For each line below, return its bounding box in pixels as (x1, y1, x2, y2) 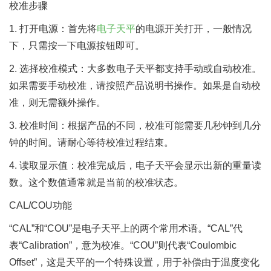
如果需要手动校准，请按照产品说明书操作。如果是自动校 (9, 80, 261, 91)
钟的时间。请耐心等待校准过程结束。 (9, 137, 174, 148)
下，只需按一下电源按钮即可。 (9, 41, 145, 51)
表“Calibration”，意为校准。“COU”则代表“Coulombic (9, 240, 237, 250)
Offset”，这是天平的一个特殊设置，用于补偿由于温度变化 (9, 257, 260, 267)
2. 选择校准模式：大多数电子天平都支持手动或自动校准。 (9, 64, 261, 74)
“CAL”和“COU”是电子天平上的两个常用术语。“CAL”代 (9, 223, 243, 233)
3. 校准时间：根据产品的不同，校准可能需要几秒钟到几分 (9, 120, 261, 131)
